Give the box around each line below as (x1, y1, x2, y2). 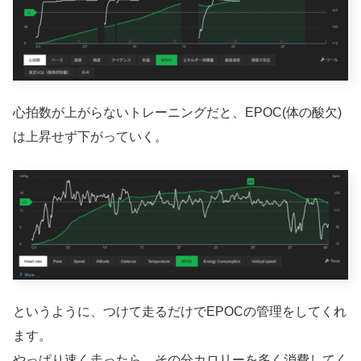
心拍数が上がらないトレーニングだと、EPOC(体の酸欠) (13, 106, 342, 120)
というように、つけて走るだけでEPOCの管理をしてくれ (13, 305, 346, 319)
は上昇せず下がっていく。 (13, 130, 168, 144)
